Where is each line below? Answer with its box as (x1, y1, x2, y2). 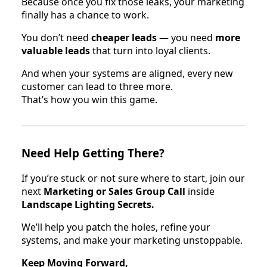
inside (185, 184, 215, 198)
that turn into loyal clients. (90, 44, 210, 57)
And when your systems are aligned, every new (21, 66, 233, 80)
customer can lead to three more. (21, 79, 173, 93)
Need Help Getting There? (21, 145, 164, 160)
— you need (157, 30, 215, 44)
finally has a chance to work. (21, 8, 149, 21)
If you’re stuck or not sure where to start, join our (21, 171, 245, 185)
